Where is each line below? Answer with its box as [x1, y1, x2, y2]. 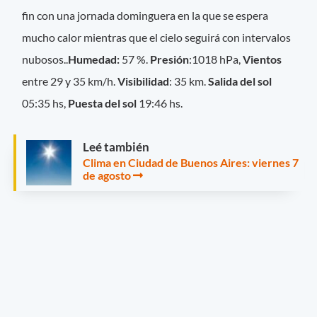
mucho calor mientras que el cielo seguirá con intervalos [22, 30, 292, 44]
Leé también [83, 139, 149, 154]
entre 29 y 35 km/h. [22, 74, 118, 88]
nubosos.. [22, 52, 69, 66]
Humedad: [68, 52, 122, 66]
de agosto [83, 168, 131, 182]
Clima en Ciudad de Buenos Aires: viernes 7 [83, 155, 299, 169]
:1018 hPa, [189, 52, 243, 66]
